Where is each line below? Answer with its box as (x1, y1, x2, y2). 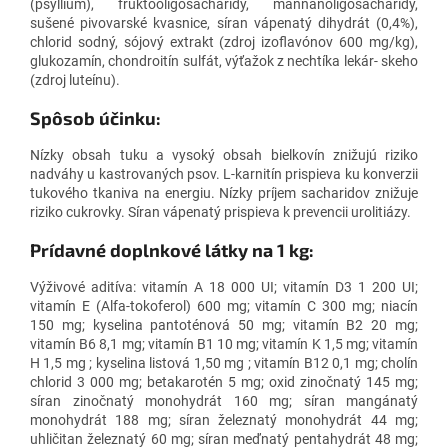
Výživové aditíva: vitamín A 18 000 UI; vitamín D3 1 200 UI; (30, 278, 418, 295)
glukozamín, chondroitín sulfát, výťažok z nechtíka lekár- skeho (30, 52, 418, 69)
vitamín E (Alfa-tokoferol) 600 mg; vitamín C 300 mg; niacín (30, 297, 418, 314)
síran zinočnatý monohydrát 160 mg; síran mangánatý (30, 392, 418, 409)
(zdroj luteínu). (30, 71, 120, 88)
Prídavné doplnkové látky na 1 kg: (30, 238, 314, 261)
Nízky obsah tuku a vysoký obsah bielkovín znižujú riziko (30, 146, 418, 163)
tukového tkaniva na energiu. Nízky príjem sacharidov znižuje (30, 184, 418, 201)
